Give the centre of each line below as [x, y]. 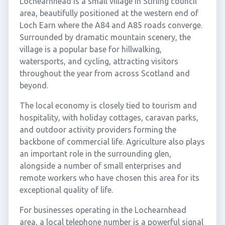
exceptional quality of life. [66, 190]
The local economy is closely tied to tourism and [108, 105]
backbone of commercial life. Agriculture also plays [112, 142]
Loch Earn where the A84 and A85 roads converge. [111, 25]
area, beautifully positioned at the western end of [109, 13]
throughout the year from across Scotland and [104, 73]
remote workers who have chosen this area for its [109, 178]
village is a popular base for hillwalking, [90, 49]
